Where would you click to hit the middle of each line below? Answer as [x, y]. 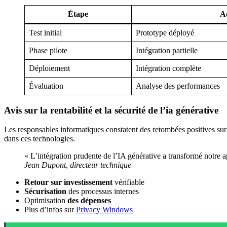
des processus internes [103, 192]
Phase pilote [48, 50]
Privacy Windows [104, 210]
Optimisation [46, 201]
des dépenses [89, 201]
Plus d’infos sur [50, 210]
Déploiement [49, 68]
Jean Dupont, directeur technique [78, 165]
